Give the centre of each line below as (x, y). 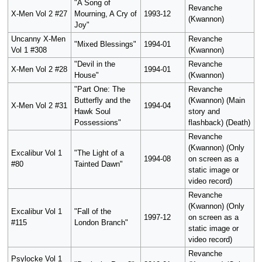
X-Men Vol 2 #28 (39, 70)
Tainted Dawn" (98, 165)
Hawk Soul (92, 112)
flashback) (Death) (219, 123)
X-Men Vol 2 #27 (39, 14)
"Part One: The (99, 90)
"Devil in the (94, 65)
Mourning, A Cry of (105, 14)
